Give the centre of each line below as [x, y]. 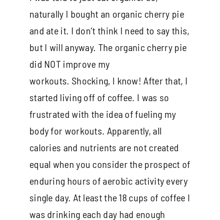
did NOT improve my [69, 64]
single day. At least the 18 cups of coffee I [110, 197]
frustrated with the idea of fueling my [103, 114]
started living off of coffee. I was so [99, 97]
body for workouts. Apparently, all [96, 130]
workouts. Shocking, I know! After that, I [109, 80]
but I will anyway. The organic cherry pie [108, 47]
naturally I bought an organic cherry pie [107, 14]
